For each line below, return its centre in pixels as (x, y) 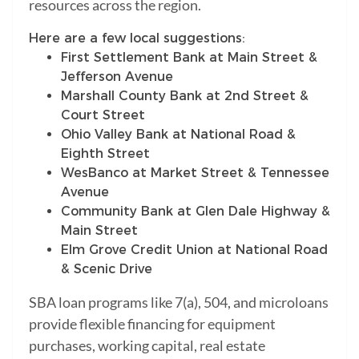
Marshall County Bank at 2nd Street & (185, 95)
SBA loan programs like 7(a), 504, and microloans (179, 302)
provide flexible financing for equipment (152, 323)
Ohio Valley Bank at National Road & (178, 134)
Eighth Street (105, 153)
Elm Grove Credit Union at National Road (194, 249)
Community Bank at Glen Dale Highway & (196, 211)
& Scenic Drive (107, 268)
